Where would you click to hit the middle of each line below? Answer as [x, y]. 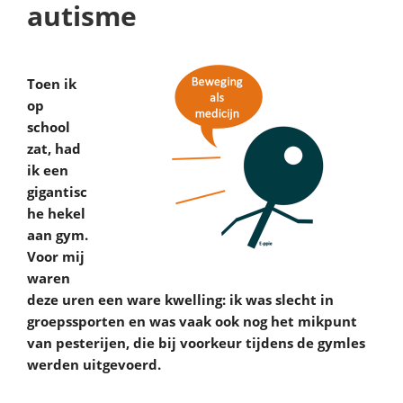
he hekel [56, 213]
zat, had [54, 148]
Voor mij [56, 256]
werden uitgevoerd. [94, 364]
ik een [48, 170]
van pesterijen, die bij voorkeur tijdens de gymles [196, 343]
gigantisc [57, 192]
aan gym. [58, 235]
